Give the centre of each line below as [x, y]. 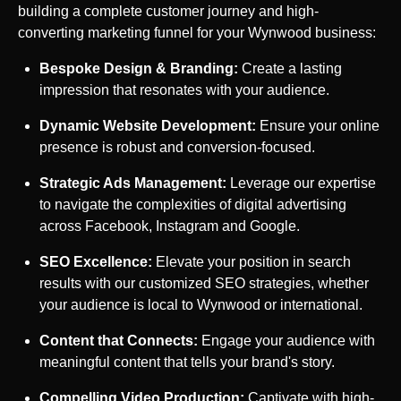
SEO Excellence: [96, 261]
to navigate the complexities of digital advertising [193, 204]
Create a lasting [290, 68]
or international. [311, 304]
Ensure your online [318, 125]
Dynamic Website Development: [148, 125]
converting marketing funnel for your [133, 32]
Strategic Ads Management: [133, 183]
